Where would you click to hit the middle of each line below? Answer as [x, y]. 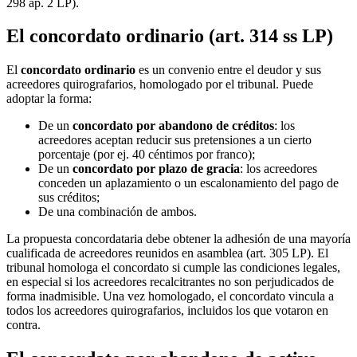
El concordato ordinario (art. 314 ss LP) [170, 36]
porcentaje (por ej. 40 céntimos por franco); [147, 155]
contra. [24, 325]
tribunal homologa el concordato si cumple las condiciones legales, [173, 268]
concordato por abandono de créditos [173, 126]
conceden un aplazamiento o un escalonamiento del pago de [188, 183]
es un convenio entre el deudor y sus [228, 70]
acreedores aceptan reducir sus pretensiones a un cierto [175, 140]
